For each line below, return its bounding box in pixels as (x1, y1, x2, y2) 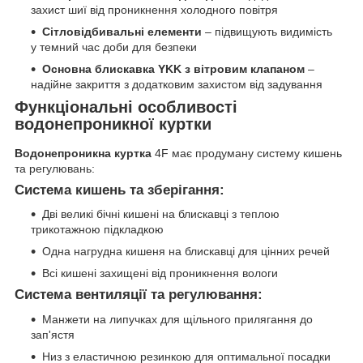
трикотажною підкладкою (31, 223, 164, 237)
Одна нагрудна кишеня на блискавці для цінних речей (42, 245, 330, 258)
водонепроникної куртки (15, 114, 211, 133)
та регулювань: (15, 161, 95, 175)
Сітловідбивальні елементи (42, 24, 202, 38)
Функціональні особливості (15, 97, 237, 116)
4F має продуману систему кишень (152, 146, 342, 160)
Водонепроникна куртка (15, 146, 152, 160)
